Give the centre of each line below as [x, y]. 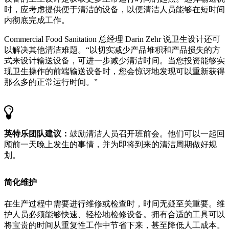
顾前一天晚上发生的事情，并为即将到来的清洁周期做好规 [110, 144]
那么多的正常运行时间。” [51, 82]
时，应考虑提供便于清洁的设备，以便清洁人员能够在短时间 [114, 9]
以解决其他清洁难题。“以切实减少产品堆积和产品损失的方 [112, 50]
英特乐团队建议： [37, 133]
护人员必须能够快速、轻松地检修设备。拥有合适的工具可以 [114, 214]
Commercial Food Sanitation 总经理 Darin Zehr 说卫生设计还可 [112, 39]
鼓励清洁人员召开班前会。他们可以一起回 [147, 133]
